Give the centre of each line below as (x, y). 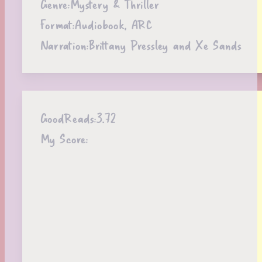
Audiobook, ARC (113, 25)
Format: (57, 25)
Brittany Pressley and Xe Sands (165, 45)
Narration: (64, 45)
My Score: (64, 139)
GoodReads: (68, 118)
